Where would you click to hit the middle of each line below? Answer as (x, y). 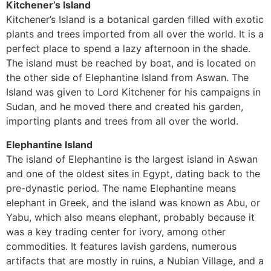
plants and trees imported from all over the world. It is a (135, 34)
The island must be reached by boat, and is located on (131, 63)
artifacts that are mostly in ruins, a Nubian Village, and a (135, 260)
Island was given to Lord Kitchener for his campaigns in (133, 92)
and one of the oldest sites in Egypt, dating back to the (133, 173)
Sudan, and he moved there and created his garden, (125, 107)
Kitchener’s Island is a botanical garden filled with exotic (135, 20)
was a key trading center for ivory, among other (116, 231)
